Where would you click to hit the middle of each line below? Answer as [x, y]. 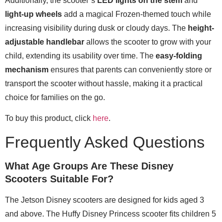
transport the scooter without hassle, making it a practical [104, 83]
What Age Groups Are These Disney [89, 166]
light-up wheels [33, 14]
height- [201, 28]
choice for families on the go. [55, 97]
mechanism [27, 69]
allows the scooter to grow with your [148, 42]
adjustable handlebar [45, 42]
